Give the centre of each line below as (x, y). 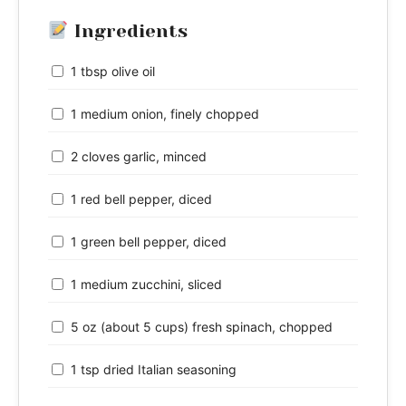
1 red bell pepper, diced (141, 199)
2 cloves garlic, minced (139, 157)
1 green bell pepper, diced (149, 242)
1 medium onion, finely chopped (165, 114)
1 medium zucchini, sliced (146, 285)
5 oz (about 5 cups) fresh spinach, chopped (202, 327)
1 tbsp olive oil (113, 72)
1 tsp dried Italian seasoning (154, 370)
